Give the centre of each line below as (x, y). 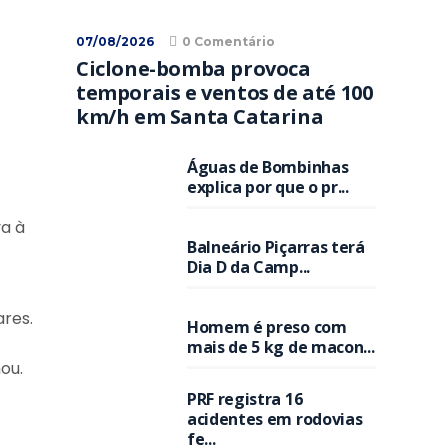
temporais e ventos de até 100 (224, 92)
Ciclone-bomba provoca (193, 68)
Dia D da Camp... (248, 267)
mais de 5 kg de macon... (281, 347)
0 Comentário (228, 41)
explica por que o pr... (268, 187)
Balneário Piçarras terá (276, 247)
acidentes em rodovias (275, 419)
